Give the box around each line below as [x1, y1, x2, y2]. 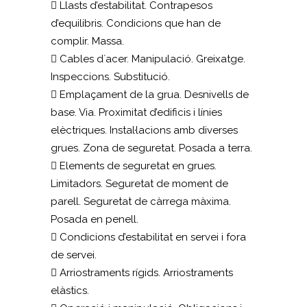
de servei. [51, 249, 97, 261]
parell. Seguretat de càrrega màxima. [51, 195, 231, 208]
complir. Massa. [51, 35, 124, 47]
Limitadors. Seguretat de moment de [51, 177, 228, 190]
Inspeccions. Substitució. [51, 71, 170, 83]
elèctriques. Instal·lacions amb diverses [51, 124, 238, 136]
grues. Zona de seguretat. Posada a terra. [51, 142, 252, 154]
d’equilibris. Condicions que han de [51, 17, 221, 29]
